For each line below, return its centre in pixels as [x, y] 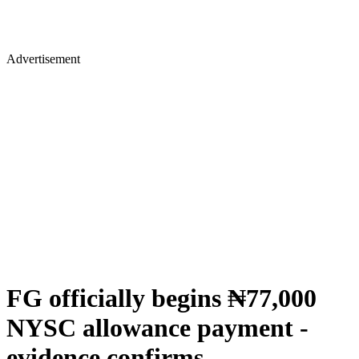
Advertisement [43, 59]
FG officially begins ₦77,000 [161, 298]
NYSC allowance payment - [157, 328]
